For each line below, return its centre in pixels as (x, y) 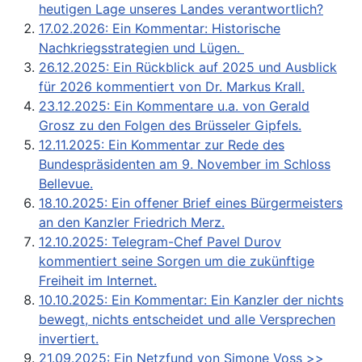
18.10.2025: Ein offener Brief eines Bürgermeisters (191, 202)
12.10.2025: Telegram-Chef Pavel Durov (160, 241)
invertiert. (69, 338)
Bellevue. (66, 183)
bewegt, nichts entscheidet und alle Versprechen (187, 319)
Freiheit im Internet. (98, 280)
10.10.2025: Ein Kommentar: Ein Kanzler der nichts (191, 299)
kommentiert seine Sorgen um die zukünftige (177, 261)
